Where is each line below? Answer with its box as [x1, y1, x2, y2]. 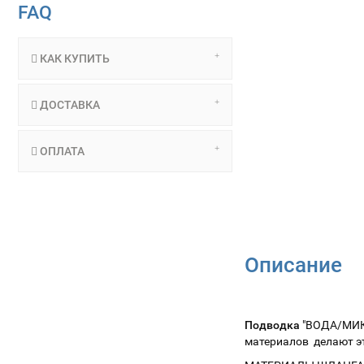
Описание [245, 253, 343, 277]
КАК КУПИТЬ [37, 52, 110, 65]
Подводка [245, 318, 301, 331]
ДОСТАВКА [37, 98, 100, 111]
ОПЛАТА [37, 145, 84, 158]
